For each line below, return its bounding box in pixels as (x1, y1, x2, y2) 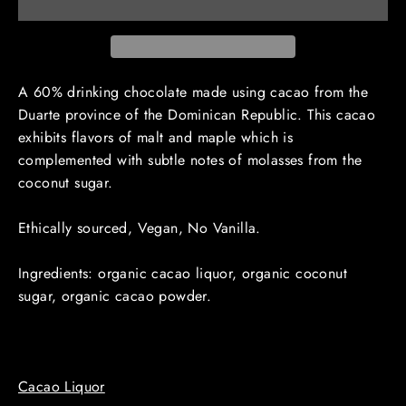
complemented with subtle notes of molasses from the (18, 149, 362, 170)
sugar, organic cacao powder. (18, 285, 212, 306)
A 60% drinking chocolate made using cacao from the (18, 81, 368, 102)
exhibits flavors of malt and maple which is (18, 126, 294, 148)
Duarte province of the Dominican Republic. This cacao (18, 103, 376, 125)
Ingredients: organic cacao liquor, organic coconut (18, 262, 347, 284)
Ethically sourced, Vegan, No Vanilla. (18, 217, 266, 238)
